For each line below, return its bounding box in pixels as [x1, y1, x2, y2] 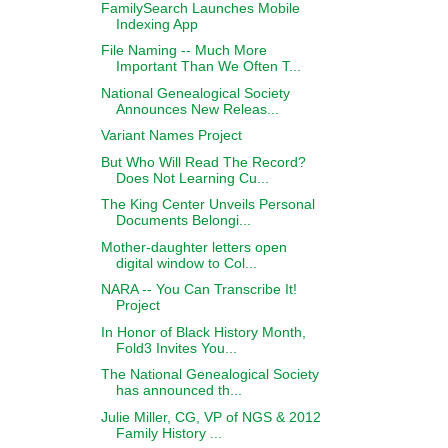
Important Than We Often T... [115, 58, 301, 74]
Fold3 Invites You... [115, 339, 237, 356]
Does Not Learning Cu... [115, 169, 269, 186]
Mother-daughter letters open [100, 238, 287, 255]
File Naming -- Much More [100, 42, 267, 58]
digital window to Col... [115, 254, 257, 271]
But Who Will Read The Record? [100, 153, 306, 170]
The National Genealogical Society [100, 366, 319, 382]
